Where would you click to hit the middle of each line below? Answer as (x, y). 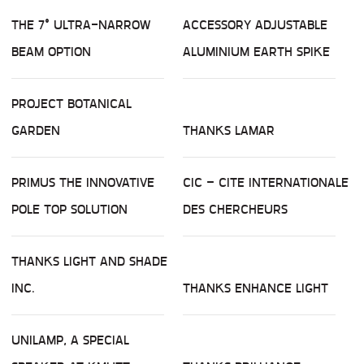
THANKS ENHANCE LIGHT (256, 288)
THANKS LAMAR (229, 131)
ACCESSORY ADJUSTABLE (255, 25)
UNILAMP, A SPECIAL (70, 340)
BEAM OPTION (51, 52)
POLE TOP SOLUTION (69, 210)
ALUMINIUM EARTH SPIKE (256, 52)
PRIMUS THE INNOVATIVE (83, 183)
